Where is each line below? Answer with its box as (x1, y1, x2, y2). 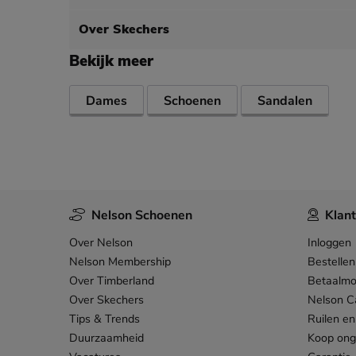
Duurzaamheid (69, 330, 144, 346)
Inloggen (308, 234, 351, 251)
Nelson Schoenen (91, 207, 192, 225)
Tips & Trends (69, 311, 140, 327)
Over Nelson (69, 234, 133, 251)
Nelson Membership (69, 253, 171, 270)
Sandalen (257, 92, 312, 110)
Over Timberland (69, 273, 154, 289)
